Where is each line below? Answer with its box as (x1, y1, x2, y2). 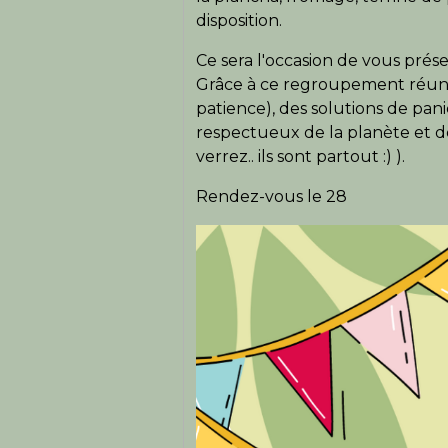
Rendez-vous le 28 (196, 187, 347, 207)
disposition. (196, 11, 282, 31)
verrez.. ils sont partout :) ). (196, 147, 405, 167)
